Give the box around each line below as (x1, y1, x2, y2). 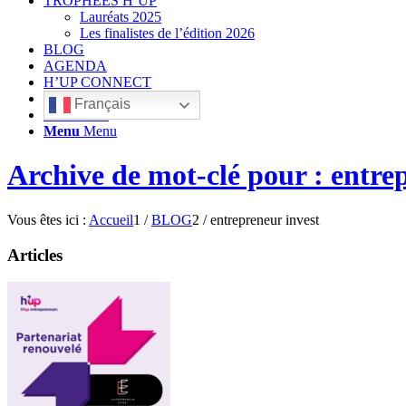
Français (71, 96, 130, 112)
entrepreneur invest (210, 211, 319, 227)
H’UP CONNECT (43, 74, 151, 90)
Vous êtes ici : (7, 211, 86, 227)
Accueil (89, 211, 133, 227)
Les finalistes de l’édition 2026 (80, 25, 255, 41)
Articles (7, 245, 63, 265)
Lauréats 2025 (80, 9, 161, 24)
